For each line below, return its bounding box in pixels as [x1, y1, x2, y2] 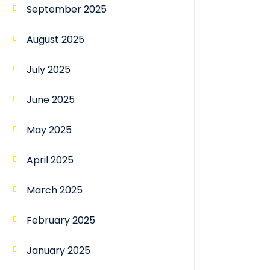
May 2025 [27, 123, 72, 137]
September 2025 [27, 2, 107, 17]
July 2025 [27, 63, 71, 77]
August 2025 [27, 33, 84, 47]
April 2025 [27, 153, 74, 168]
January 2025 [27, 243, 90, 258]
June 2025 [27, 93, 75, 107]
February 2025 [27, 213, 95, 228]
